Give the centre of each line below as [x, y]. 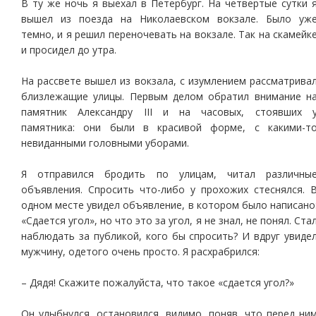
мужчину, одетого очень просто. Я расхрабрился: [140, 251]
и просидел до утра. [69, 50]
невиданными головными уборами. [105, 143]
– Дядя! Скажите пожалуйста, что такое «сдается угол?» [158, 282]
